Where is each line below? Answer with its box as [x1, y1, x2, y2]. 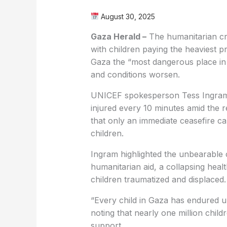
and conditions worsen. [90, 69, 180, 80]
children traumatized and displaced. [90, 174, 226, 184]
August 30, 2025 [98, 12, 155, 21]
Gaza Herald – [90, 31, 146, 42]
